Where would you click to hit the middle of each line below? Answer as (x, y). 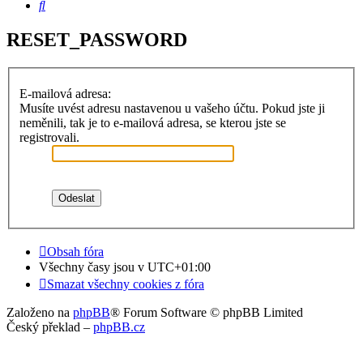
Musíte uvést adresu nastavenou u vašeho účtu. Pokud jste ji (172, 108)
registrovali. (49, 137)
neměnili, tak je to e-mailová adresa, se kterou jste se (153, 122)
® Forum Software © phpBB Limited (207, 312)
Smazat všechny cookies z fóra (126, 284)
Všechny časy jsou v (93, 267)
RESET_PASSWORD (97, 40)
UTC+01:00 (179, 267)
